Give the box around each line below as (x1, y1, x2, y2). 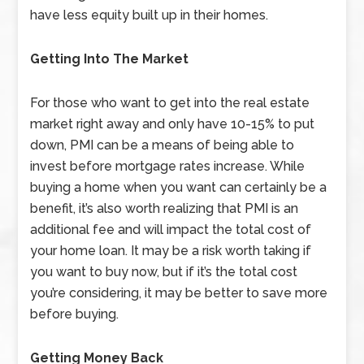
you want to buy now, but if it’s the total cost (30, 264, 298, 279)
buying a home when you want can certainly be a (30, 180, 327, 195)
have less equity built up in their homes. (30, 7, 269, 23)
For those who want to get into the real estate (30, 95, 310, 110)
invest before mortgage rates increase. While (30, 158, 305, 174)
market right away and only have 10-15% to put (30, 116, 315, 132)
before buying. (30, 306, 119, 322)
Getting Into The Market (30, 51, 189, 67)
